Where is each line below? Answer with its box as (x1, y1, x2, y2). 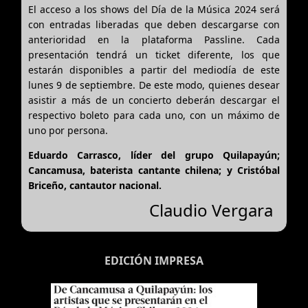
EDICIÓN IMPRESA (104, 252, 203, 268)
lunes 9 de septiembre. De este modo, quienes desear (28, 78, 280, 91)
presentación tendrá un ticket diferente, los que (28, 47, 280, 61)
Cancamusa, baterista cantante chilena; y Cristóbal (28, 163, 280, 177)
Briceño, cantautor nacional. (28, 178, 162, 192)
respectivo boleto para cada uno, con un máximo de (28, 108, 280, 122)
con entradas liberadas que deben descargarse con (28, 17, 280, 31)
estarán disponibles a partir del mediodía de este (28, 63, 280, 76)
